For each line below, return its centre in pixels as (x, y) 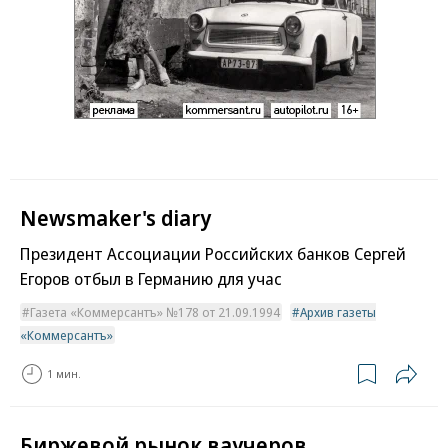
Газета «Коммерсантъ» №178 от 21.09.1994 (155, 311)
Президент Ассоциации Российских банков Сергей (213, 253)
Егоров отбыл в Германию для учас (151, 278)
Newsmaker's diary (115, 216)
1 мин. (64, 374)
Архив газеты (338, 311)
